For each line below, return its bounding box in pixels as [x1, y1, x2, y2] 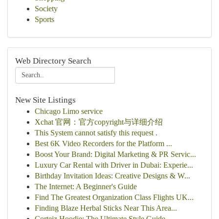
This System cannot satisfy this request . [35, 129, 157, 137]
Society [35, 4, 58, 13]
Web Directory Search [15, 56, 91, 66]
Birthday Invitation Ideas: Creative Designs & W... [35, 172, 190, 180]
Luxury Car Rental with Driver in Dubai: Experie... [35, 161, 193, 169]
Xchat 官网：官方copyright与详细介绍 [35, 118, 163, 126]
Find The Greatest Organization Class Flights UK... [35, 193, 194, 201]
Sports [35, 15, 54, 23]
